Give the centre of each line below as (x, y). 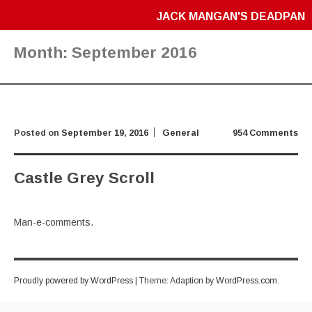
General (181, 133)
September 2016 (134, 53)
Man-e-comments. (54, 222)
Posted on (38, 133)
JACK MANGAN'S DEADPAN (231, 16)
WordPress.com (247, 281)
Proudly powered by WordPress (73, 281)
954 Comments (265, 133)
